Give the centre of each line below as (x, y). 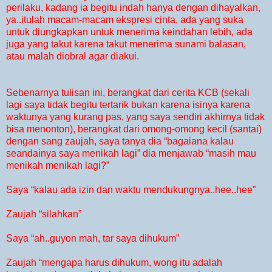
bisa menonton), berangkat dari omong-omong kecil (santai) (134, 129)
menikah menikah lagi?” (58, 166)
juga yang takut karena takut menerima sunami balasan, (126, 44)
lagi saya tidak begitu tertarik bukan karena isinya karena (128, 105)
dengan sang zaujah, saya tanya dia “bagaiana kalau (120, 141)
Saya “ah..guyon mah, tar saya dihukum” (93, 239)
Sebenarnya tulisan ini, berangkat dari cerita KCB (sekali (128, 93)
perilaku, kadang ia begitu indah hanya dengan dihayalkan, (133, 8)
